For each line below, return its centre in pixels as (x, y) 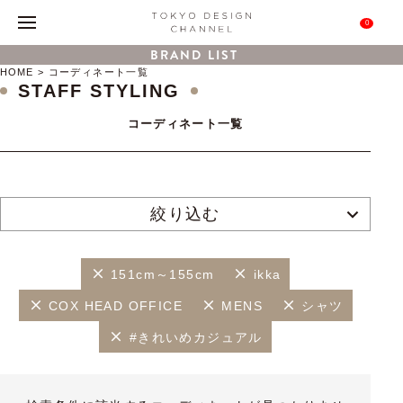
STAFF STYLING (99, 91)
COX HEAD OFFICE (115, 305)
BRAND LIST (194, 55)
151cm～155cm (163, 274)
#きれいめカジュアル (196, 337)
